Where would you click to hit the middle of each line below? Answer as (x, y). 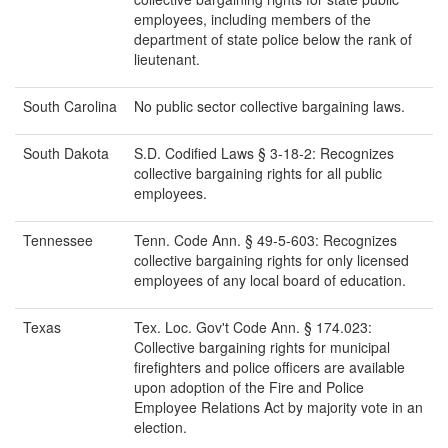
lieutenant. (167, 59)
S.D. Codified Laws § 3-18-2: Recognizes (264, 153)
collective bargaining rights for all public (258, 173)
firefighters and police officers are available (269, 367)
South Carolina (70, 106)
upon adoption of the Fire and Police (249, 387)
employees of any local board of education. (270, 280)
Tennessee (58, 240)
